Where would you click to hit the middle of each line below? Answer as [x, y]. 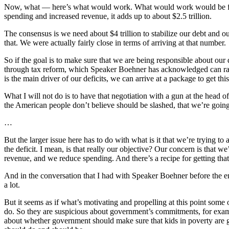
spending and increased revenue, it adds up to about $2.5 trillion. [108, 16]
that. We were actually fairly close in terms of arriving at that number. [115, 43]
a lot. [12, 185]
